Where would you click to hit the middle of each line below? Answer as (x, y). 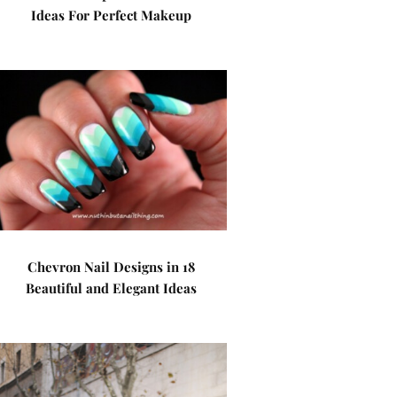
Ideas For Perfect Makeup (112, 15)
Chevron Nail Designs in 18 (112, 267)
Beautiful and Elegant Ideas (112, 288)
